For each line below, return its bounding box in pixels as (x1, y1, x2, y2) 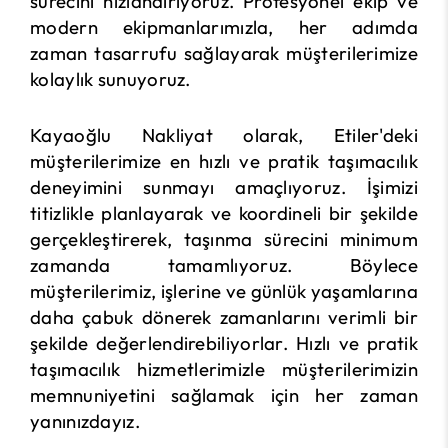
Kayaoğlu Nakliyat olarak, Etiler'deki (30, 123, 418, 148)
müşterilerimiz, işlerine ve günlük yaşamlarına (30, 279, 418, 304)
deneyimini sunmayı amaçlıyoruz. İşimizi (30, 175, 418, 200)
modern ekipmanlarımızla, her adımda (30, 15, 418, 40)
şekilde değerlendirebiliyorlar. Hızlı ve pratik (30, 331, 418, 356)
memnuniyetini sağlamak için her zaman (30, 383, 418, 408)
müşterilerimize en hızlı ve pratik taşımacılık (30, 149, 418, 174)
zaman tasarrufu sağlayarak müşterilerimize (30, 41, 418, 66)
